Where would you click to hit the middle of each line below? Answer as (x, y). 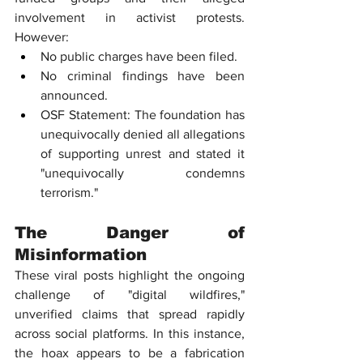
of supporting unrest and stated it (143, 154)
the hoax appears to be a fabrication (130, 353)
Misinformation (81, 255)
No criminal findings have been (143, 76)
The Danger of (130, 233)
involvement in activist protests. (130, 18)
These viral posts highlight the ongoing (130, 275)
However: (42, 37)
